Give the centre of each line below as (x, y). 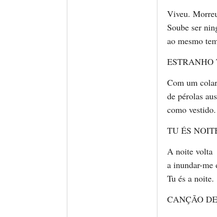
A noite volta (190, 151)
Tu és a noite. (191, 178)
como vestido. (192, 109)
